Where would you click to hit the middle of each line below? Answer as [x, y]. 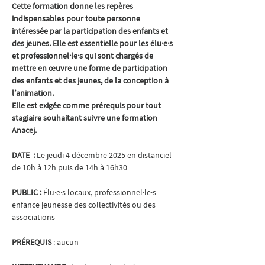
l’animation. [33, 93]
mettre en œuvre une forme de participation [91, 68]
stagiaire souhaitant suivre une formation [85, 118]
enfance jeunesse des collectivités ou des [85, 205]
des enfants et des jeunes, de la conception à [91, 80]
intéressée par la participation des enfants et [91, 31]
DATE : [24, 155]
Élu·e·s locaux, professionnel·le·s [101, 192]
